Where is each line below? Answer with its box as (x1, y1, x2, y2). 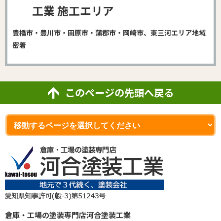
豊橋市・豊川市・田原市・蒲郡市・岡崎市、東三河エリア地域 (12, 27, 206, 37)
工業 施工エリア (32, 2, 114, 19)
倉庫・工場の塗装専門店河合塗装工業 (5, 209, 131, 220)
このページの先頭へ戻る (65, 85, 174, 100)
